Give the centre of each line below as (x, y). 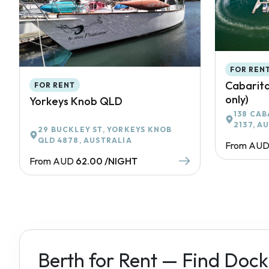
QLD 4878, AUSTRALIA (85, 141)
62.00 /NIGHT (107, 161)
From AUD (52, 161)
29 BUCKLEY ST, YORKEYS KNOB (105, 130)
